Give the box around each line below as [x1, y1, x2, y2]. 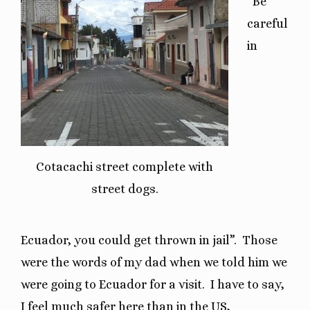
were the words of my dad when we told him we [21, 255, 287, 269]
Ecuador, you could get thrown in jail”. [21, 232, 237, 247]
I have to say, [210, 277, 284, 291]
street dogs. [91, 182, 158, 197]
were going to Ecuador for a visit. [21, 277, 205, 291]
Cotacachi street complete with [36, 160, 213, 174]
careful [247, 16, 288, 30]
